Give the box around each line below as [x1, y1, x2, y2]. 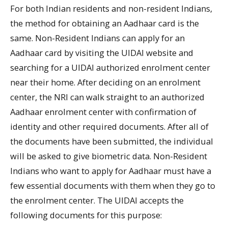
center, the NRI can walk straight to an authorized [10, 91, 205, 103]
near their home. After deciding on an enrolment [10, 76, 201, 88]
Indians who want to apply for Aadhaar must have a [10, 164, 211, 177]
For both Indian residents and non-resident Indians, [10, 2, 212, 14]
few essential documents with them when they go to [10, 179, 215, 191]
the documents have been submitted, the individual [10, 135, 213, 147]
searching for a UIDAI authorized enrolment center [10, 61, 210, 73]
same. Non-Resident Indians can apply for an [10, 32, 185, 44]
